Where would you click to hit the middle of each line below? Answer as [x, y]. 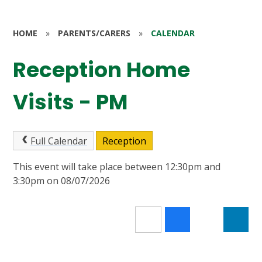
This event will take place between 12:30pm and [117, 167]
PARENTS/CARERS [94, 33]
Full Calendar [58, 141]
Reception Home [102, 70]
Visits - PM [70, 102]
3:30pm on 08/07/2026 [62, 181]
